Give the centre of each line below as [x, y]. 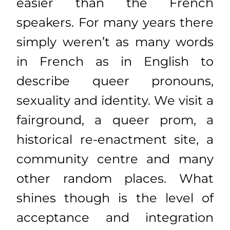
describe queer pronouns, [115, 81]
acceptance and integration [115, 217]
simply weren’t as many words [115, 42]
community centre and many [115, 159]
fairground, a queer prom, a [115, 120]
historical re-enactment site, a [115, 139]
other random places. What [115, 178]
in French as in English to [115, 61]
